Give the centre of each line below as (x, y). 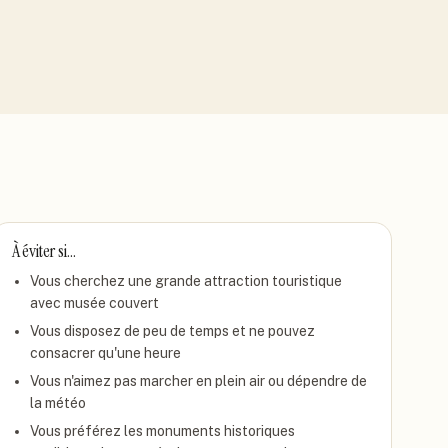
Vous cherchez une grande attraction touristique (185, 281)
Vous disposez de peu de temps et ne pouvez (172, 331)
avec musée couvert (94, 303)
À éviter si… (43, 251)
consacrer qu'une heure (105, 353)
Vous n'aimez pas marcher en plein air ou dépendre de (198, 381)
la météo (57, 403)
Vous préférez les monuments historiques (162, 431)
